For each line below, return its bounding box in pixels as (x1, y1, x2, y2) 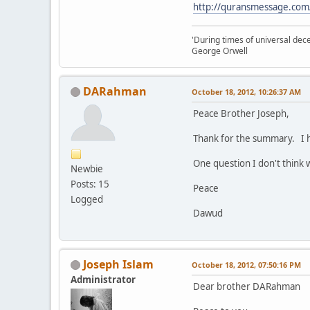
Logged (71, 192, 103, 206)
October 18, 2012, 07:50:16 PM (192, 259, 301, 270)
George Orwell (192, 44, 248, 57)
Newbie (71, 162, 103, 175)
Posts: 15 (71, 177, 109, 190)
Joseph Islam (83, 256, 154, 272)
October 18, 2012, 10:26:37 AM (192, 86, 301, 97)
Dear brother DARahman (193, 280, 300, 293)
